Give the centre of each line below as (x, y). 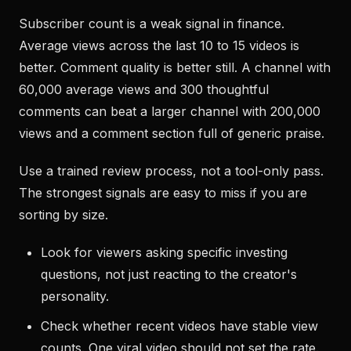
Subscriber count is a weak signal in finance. (152, 24)
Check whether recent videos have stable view (179, 326)
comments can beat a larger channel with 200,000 (170, 111)
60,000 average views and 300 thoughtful (144, 89)
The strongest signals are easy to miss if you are (163, 193)
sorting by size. (63, 215)
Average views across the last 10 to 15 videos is (159, 45)
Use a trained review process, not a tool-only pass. (171, 171)
